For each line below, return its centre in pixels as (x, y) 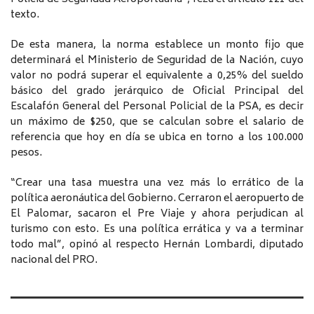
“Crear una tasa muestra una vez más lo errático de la (157, 183)
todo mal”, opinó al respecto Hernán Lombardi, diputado (157, 245)
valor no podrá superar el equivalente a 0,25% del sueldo (157, 76)
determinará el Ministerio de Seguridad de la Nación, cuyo (157, 60)
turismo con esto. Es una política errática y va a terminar (157, 229)
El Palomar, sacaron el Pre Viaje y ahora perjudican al (157, 214)
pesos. (26, 153)
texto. (25, 15)
